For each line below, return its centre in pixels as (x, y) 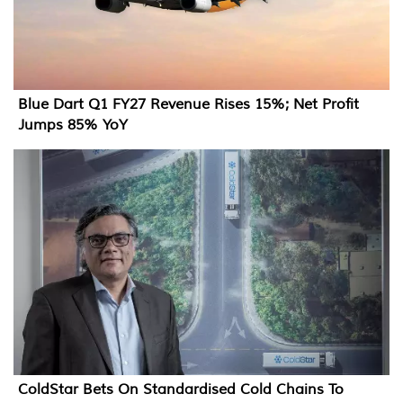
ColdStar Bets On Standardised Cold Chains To (181, 389)
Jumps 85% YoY (73, 125)
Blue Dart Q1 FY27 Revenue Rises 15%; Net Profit (188, 104)
